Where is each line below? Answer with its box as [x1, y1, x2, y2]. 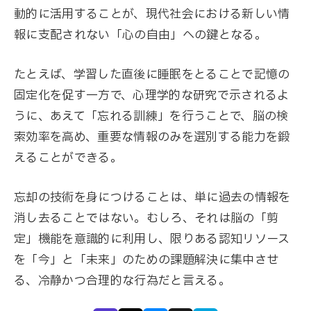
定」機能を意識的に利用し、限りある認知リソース [14, 230, 290, 248]
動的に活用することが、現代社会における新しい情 [14, 5, 290, 23]
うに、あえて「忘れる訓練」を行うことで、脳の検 [14, 107, 289, 125]
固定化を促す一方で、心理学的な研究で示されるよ [14, 86, 289, 104]
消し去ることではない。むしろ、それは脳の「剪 [14, 209, 279, 227]
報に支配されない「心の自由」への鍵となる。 [14, 26, 267, 44]
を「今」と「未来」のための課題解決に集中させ [14, 251, 279, 269]
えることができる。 [14, 149, 123, 167]
